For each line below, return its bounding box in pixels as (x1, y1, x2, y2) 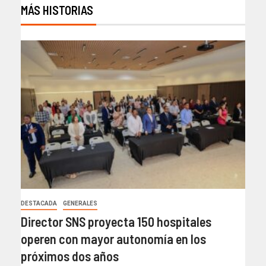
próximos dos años (21, 248, 119, 264)
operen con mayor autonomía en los (21, 231, 206, 247)
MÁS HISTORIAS (21, 3, 93, 18)
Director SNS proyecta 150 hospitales (21, 214, 211, 230)
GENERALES (63, 200, 97, 207)
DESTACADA (21, 200, 57, 207)
